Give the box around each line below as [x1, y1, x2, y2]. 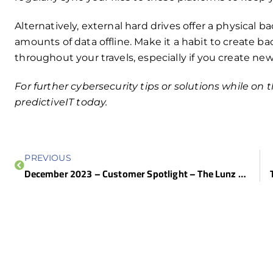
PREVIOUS [24, 152, 71, 163]
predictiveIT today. [15, 96, 108, 108]
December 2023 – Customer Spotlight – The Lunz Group [238, 164, 246, 183]
